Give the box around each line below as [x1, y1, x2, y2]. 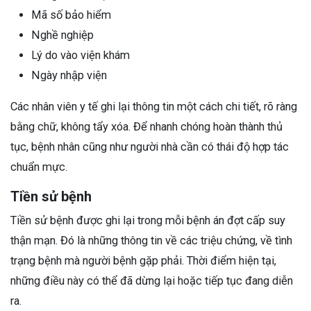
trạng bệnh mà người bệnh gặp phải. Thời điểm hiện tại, [10, 253, 276, 267]
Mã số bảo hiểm [31, 8, 111, 22]
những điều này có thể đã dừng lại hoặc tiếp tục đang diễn [10, 274, 293, 287]
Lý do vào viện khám [31, 48, 130, 62]
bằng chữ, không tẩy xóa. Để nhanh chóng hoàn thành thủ [10, 119, 283, 133]
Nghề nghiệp [31, 28, 94, 42]
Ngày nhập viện [31, 68, 107, 82]
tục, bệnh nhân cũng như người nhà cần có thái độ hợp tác [10, 140, 289, 153]
